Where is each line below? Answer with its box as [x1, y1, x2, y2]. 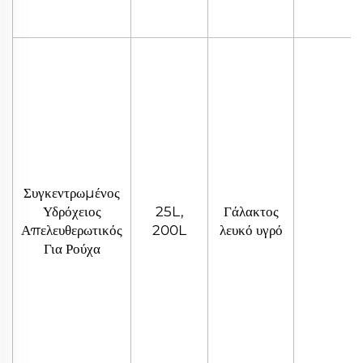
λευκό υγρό [219, 221, 283, 238]
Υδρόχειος [42, 203, 101, 220]
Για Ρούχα [43, 240, 100, 257]
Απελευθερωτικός [21, 221, 122, 238]
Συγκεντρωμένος [23, 184, 120, 201]
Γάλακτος [223, 203, 279, 220]
